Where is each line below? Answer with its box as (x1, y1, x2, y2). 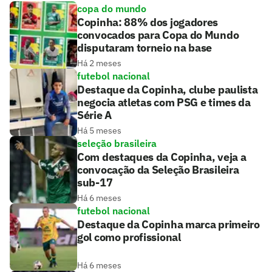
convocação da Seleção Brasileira (77, 163, 239, 177)
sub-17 (77, 175, 113, 190)
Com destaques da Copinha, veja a (77, 150, 246, 165)
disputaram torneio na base (77, 41, 212, 55)
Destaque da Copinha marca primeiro (77, 217, 260, 232)
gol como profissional (77, 230, 181, 245)
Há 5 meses (77, 125, 121, 137)
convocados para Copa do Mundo (77, 28, 239, 42)
